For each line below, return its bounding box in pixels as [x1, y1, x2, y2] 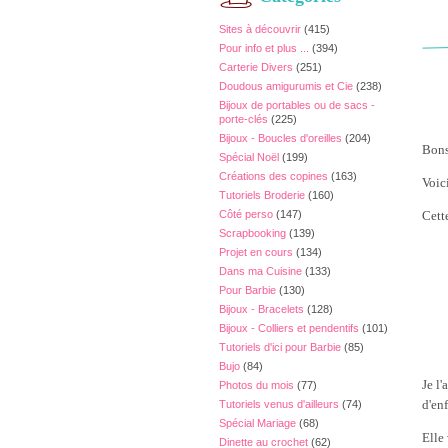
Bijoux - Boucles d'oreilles [219, 132, 342, 144]
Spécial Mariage [219, 417, 296, 429]
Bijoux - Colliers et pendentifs [219, 322, 359, 334]
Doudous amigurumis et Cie [219, 80, 353, 92]
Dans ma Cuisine [219, 265, 302, 277]
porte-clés [219, 113, 268, 125]
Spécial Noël [219, 151, 279, 163]
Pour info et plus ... [219, 42, 309, 54]
